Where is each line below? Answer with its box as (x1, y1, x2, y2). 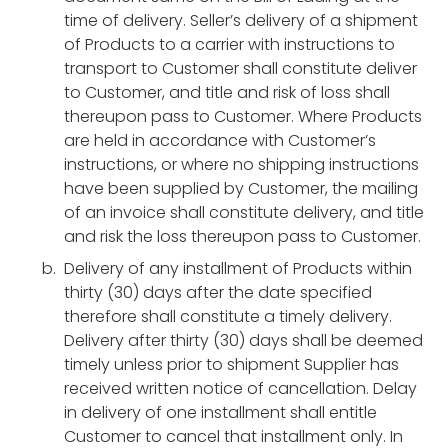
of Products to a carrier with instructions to (64, 33, 395, 56)
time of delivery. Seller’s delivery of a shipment (64, 9, 418, 32)
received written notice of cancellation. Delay (64, 377, 417, 400)
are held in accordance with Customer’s (64, 129, 376, 152)
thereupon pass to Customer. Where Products (64, 105, 422, 128)
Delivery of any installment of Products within (64, 257, 412, 280)
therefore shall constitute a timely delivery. (64, 305, 392, 328)
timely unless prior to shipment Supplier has (64, 353, 399, 376)
